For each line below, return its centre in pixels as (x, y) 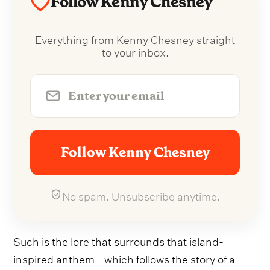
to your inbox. (135, 51)
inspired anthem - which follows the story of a (124, 257)
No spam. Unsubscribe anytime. (141, 195)
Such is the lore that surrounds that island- (119, 240)
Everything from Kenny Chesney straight (135, 38)
